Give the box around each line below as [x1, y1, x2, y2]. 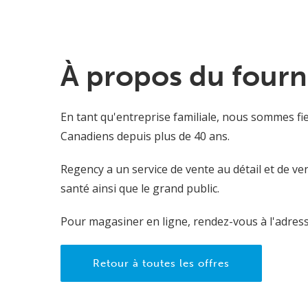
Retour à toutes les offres [93, 257, 230, 270]
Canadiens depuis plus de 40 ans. [60, 129, 230, 144]
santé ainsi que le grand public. [60, 181, 219, 197]
